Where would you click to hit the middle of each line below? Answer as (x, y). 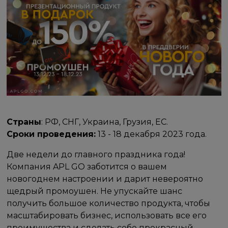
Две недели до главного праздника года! (96, 154)
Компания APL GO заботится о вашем (87, 166)
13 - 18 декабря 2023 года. (151, 134)
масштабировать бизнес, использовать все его (107, 215)
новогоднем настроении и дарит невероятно (105, 179)
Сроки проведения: (51, 134)
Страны (24, 122)
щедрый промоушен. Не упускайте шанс (95, 191)
